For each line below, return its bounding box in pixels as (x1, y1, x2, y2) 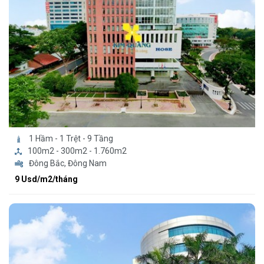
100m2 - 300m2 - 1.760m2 (28, 146, 127, 156)
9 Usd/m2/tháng (15, 174, 78, 184)
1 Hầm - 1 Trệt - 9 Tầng (28, 134, 113, 144)
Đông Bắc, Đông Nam (28, 159, 107, 169)
